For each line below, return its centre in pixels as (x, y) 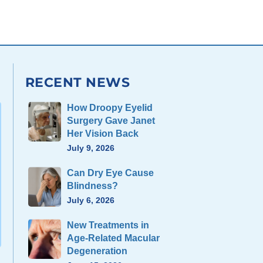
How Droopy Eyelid (110, 108)
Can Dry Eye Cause (111, 173)
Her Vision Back (103, 134)
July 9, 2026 (91, 148)
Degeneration (97, 251)
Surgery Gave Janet (111, 121)
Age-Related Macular (114, 238)
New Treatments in (108, 225)
